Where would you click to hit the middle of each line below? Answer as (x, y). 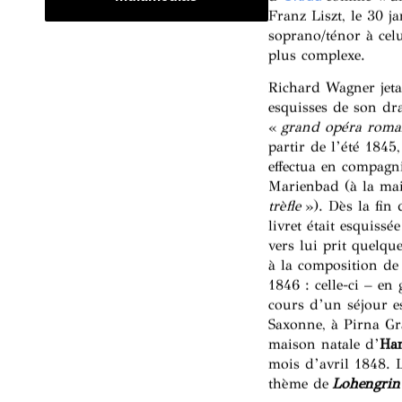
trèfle (284, 206)
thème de (300, 384)
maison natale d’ (323, 345)
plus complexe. (316, 55)
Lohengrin (366, 384)
